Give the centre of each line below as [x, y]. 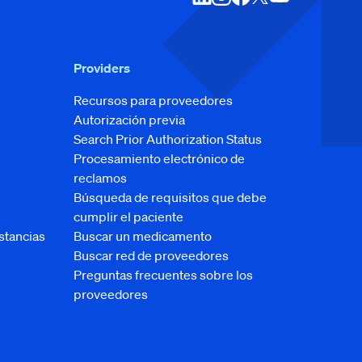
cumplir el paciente [128, 217]
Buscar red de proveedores [151, 255]
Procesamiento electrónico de [159, 158]
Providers [102, 68]
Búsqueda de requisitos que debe [170, 197]
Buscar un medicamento [143, 236]
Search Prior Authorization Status [168, 139]
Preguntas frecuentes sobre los [163, 275]
